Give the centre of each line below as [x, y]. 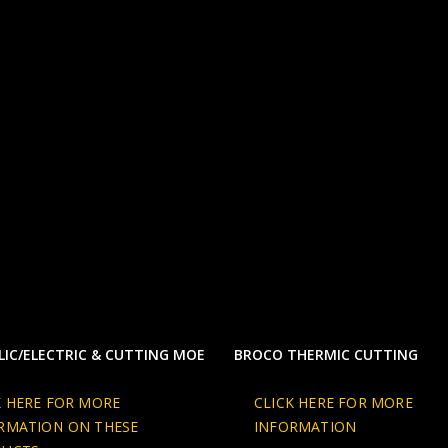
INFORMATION [305, 426]
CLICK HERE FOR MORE [333, 402]
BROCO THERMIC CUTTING [326, 354]
